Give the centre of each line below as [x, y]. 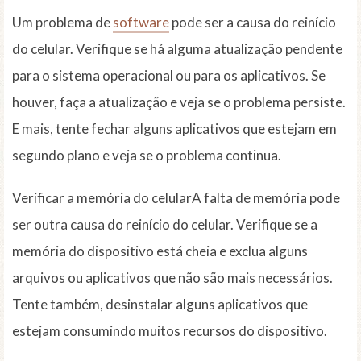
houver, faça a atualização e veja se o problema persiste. [179, 102]
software [141, 23]
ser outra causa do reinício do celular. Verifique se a [165, 225]
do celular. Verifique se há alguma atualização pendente [177, 49]
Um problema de [62, 23]
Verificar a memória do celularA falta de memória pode [176, 198]
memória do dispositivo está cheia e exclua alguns [160, 251]
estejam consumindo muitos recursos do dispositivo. [170, 331]
